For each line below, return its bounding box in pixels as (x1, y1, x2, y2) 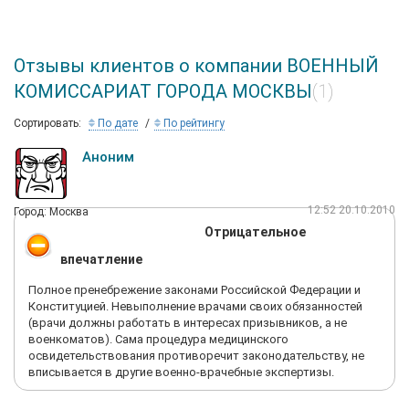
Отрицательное (204, 225, 306, 239)
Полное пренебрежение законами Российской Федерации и (28, 283, 361, 297)
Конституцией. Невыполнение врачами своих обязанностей (28, 299, 362, 313)
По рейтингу (161, 117, 225, 130)
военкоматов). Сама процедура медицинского (28, 332, 288, 346)
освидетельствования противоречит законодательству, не (28, 349, 364, 362)
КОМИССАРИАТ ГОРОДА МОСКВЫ (14, 80, 312, 102)
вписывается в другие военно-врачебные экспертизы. (28, 365, 334, 379)
